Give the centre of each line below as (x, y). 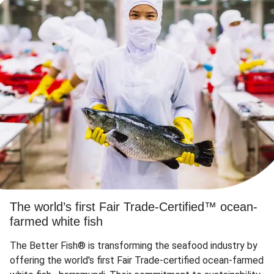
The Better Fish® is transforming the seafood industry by (134, 246)
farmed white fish (56, 221)
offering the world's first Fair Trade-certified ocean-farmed (137, 260)
